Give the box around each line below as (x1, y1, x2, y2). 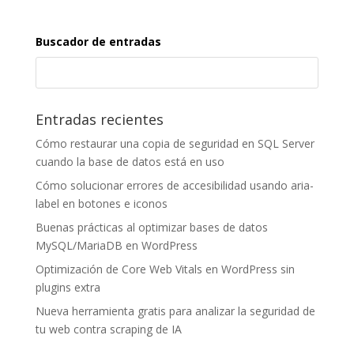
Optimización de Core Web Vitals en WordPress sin (35, 262, 295, 277)
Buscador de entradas (35, 34, 161, 50)
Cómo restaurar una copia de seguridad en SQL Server (35, 136, 314, 152)
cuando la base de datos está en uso (35, 154, 224, 170)
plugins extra (35, 280, 100, 296)
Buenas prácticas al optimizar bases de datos (35, 220, 268, 235)
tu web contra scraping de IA (35, 322, 182, 337)
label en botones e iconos (35, 196, 168, 212)
